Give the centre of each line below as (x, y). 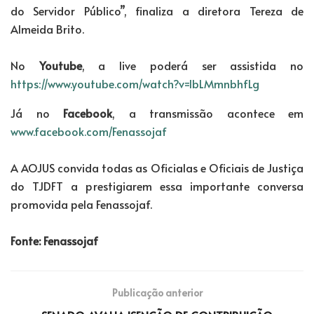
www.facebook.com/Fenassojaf (89, 131)
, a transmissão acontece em (208, 112)
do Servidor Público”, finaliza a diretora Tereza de (157, 10)
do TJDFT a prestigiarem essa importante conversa (157, 185)
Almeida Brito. (47, 28)
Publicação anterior (157, 292)
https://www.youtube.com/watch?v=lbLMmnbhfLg (135, 83)
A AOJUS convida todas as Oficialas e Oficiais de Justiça (157, 167)
